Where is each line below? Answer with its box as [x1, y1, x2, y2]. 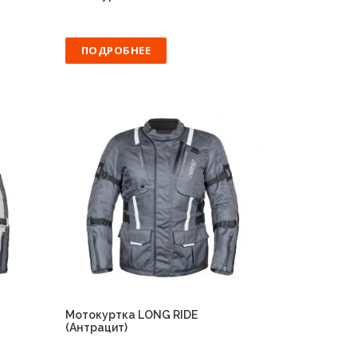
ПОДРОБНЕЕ [80, 42, 151, 57]
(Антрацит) [65, 321, 127, 335]
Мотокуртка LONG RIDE [65, 308, 198, 322]
